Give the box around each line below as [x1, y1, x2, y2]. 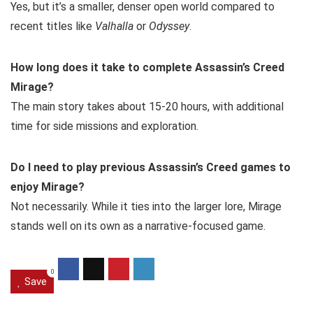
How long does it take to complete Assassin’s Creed [10, 61, 284, 75]
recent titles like [10, 20, 95, 34]
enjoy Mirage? [10, 180, 85, 194]
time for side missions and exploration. [10, 119, 198, 133]
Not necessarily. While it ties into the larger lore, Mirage [10, 200, 282, 214]
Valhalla [95, 20, 133, 34]
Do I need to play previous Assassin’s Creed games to [10, 161, 291, 175]
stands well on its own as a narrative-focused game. [10, 219, 265, 233]
